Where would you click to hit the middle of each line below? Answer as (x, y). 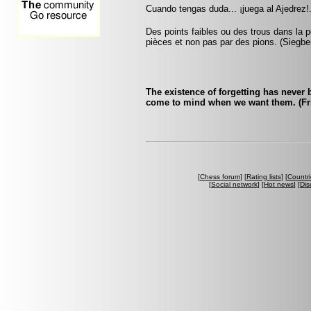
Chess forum (220, 176)
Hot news (279, 184)
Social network (234, 184)
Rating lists (263, 176)
